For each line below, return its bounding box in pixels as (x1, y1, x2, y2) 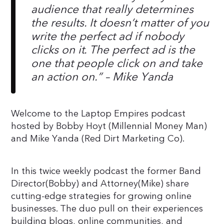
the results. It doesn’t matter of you (31, 14, 209, 30)
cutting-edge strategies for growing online (11, 189, 192, 202)
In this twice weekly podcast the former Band (11, 164, 201, 177)
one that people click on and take (31, 55, 203, 71)
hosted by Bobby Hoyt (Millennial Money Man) (11, 119, 207, 132)
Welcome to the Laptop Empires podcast (11, 107, 186, 120)
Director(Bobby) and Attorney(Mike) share (11, 177, 189, 190)
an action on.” (31, 68, 105, 84)
